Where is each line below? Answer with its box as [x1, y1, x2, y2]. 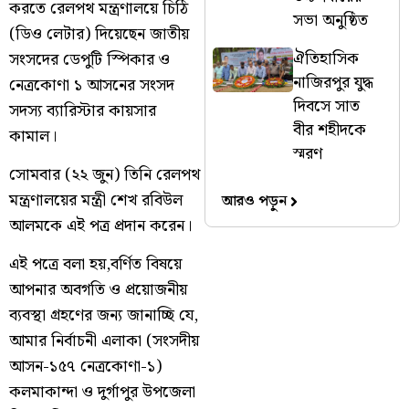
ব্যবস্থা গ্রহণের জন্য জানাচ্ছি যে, [9, 302, 198, 330]
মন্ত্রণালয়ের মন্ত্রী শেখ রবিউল [9, 187, 183, 214]
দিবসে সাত [293, 92, 361, 120]
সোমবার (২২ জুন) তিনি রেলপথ [9, 162, 200, 188]
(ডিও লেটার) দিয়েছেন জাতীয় [9, 20, 189, 47]
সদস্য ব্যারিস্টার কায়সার [9, 97, 156, 124]
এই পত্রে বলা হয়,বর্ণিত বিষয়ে [9, 251, 182, 278]
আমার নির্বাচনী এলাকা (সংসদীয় [9, 328, 199, 355]
